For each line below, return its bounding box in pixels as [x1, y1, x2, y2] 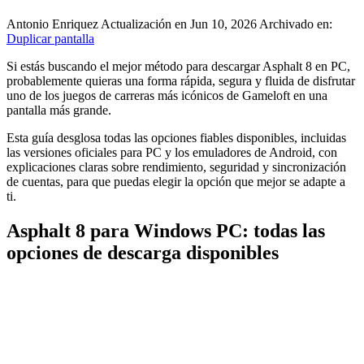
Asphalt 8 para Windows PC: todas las [6, 219, 325, 241]
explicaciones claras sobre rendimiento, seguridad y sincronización [6, 159, 346, 174]
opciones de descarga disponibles [6, 241, 279, 263]
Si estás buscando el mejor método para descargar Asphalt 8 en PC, [6, 58, 350, 73]
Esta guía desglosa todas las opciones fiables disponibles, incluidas [6, 130, 346, 145]
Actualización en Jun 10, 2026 [101, 16, 259, 31]
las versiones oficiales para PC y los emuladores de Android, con [6, 145, 337, 159]
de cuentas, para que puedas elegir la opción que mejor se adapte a [6, 174, 345, 188]
